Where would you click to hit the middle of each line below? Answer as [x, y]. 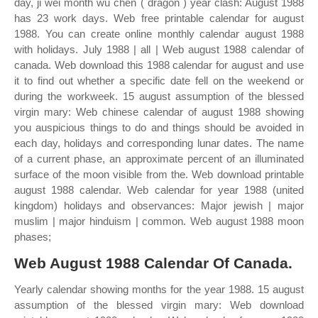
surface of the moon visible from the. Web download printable [159, 174]
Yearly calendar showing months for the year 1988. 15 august [159, 289]
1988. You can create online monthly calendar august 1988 [159, 34]
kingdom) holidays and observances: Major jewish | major [159, 205]
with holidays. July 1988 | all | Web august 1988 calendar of [159, 49]
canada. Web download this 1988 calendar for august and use [159, 65]
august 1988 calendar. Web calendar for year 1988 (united [159, 190]
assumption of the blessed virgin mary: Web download [159, 305]
